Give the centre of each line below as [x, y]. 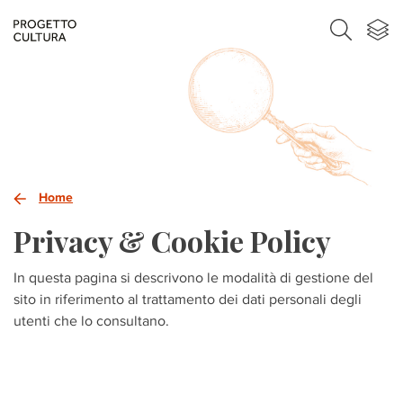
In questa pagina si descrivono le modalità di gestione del [193, 278]
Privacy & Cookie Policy [172, 241]
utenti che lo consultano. [91, 321]
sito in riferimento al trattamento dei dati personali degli [188, 299]
